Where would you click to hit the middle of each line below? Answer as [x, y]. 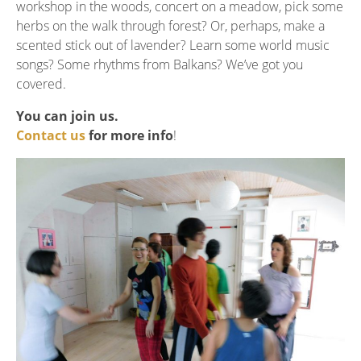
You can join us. [67, 116]
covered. [41, 84]
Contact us [52, 136]
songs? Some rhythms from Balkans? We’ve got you [160, 65]
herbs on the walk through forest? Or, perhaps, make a [170, 26]
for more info [131, 136]
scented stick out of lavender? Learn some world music [173, 46]
